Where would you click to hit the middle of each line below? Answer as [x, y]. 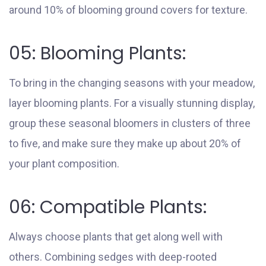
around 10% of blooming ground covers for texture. [128, 9]
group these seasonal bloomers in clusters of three [130, 123]
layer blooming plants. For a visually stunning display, [132, 103]
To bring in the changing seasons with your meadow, [132, 83]
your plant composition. [64, 163]
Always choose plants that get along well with [116, 236]
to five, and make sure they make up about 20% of [125, 143]
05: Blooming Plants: [97, 53]
